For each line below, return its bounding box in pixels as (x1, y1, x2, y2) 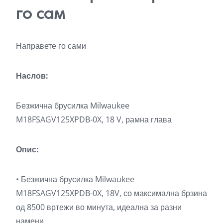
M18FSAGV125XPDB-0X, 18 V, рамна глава (16, 113, 172, 125)
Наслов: (16, 70, 48, 81)
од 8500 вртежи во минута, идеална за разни (16, 201, 182, 213)
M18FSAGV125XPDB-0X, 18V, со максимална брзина (16, 187, 207, 199)
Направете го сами (16, 40, 86, 51)
